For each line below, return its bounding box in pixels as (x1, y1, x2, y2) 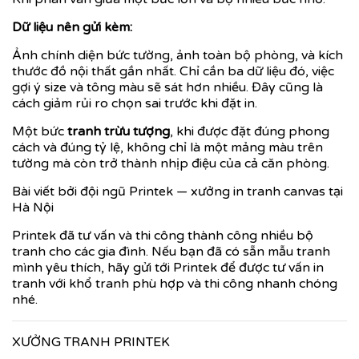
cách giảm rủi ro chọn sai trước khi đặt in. (12, 95, 257, 111)
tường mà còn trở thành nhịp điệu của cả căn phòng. (12, 155, 329, 171)
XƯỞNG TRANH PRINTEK (12, 333, 170, 350)
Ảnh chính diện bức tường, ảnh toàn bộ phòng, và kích (12, 46, 343, 63)
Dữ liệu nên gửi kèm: (12, 18, 132, 35)
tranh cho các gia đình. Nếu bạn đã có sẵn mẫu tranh (12, 243, 330, 260)
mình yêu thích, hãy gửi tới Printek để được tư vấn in (12, 259, 324, 276)
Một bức (12, 123, 67, 139)
